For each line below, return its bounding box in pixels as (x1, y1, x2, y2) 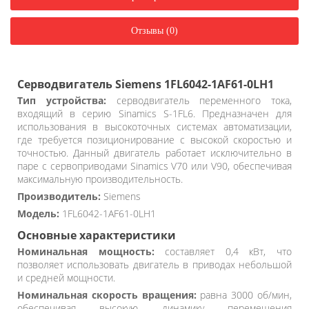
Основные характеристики (17, 228, 176, 243)
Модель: (17, 207, 59, 220)
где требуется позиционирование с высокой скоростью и (17, 133, 292, 146)
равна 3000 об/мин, (196, 288, 292, 301)
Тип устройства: (17, 94, 106, 107)
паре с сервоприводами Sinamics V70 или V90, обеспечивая (17, 159, 292, 172)
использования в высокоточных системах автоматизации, (17, 120, 292, 133)
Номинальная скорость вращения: (17, 288, 197, 301)
